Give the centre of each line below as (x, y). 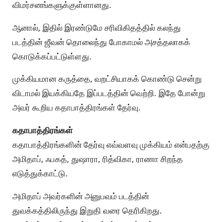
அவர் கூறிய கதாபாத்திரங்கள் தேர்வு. (77, 108)
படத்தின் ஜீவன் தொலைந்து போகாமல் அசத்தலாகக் (101, 42)
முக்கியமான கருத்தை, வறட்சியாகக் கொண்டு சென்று (107, 79)
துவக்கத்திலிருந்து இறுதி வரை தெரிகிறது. (87, 210)
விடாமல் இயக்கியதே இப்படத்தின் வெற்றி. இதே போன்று (109, 93)
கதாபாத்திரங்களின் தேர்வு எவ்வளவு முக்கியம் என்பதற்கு (111, 145)
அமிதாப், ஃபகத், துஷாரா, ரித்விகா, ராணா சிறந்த (98, 159)
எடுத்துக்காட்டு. (40, 173)
